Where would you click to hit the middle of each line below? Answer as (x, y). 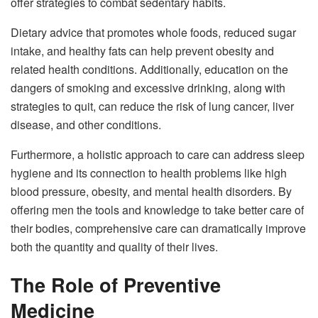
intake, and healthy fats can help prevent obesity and (142, 50)
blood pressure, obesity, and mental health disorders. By (151, 191)
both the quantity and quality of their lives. (114, 246)
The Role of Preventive (116, 285)
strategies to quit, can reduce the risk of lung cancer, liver (152, 106)
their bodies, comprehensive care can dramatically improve (158, 228)
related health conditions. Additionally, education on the (149, 69)
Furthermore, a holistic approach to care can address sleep (158, 154)
